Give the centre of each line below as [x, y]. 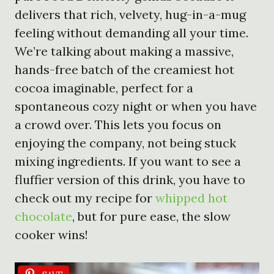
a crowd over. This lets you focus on [118, 124]
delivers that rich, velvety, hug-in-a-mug [130, 14]
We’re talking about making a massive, [124, 51]
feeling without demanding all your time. [131, 32]
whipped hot [191, 198]
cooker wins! [51, 234]
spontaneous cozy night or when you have [136, 106]
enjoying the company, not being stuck [125, 143]
